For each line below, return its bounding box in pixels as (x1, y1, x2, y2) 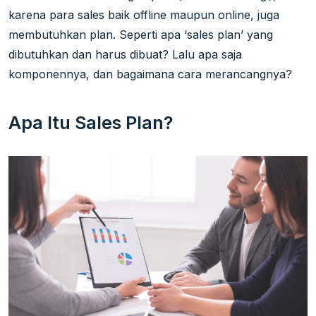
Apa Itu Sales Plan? (8, 112, 173, 133)
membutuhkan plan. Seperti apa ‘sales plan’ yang (8, 28, 273, 42)
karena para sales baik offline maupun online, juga (8, 8, 279, 22)
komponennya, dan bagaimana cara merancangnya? (8, 67, 292, 81)
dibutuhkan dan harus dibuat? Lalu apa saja (8, 47, 242, 61)
